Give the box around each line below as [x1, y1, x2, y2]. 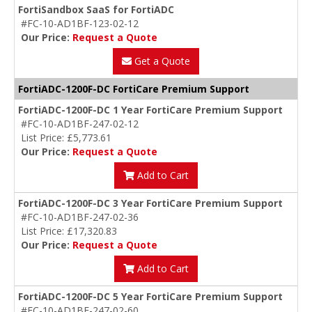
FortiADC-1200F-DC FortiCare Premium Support [18, 82, 249, 96]
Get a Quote [132, 54, 190, 68]
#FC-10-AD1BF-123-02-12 [21, 17, 139, 31]
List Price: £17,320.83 [21, 224, 117, 238]
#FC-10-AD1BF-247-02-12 [21, 117, 139, 131]
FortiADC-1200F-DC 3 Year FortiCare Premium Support [18, 196, 283, 210]
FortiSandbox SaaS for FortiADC [18, 3, 174, 17]
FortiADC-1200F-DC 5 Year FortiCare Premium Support [18, 290, 283, 304]
